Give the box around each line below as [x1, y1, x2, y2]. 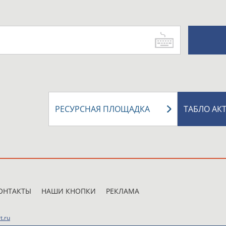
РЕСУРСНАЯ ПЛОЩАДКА [55, 103, 150, 115]
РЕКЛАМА [106, 186, 139, 196]
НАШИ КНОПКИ [41, 186, 96, 196]
